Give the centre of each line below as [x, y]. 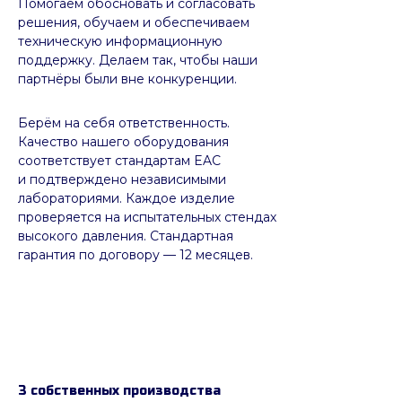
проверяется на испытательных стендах [147, 217]
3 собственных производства [119, 390]
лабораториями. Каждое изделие [127, 198]
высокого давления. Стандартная [126, 236]
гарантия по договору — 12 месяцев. [135, 254]
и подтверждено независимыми [122, 179]
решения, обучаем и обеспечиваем [134, 22]
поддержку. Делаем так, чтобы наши [138, 60]
